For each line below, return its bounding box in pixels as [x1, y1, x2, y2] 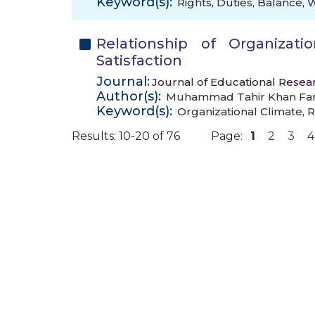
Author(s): [96, 89, 161, 104]
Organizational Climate [177, 105, 302, 118]
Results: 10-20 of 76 [72, 129, 180, 143]
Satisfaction [96, 52, 182, 69]
